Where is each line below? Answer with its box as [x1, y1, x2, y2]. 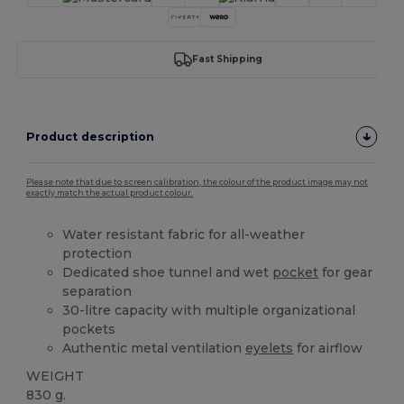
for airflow [293, 339, 363, 356]
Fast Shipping [191, 53, 262, 66]
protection [62, 244, 133, 262]
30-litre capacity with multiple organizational [62, 301, 356, 318]
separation [62, 282, 133, 299]
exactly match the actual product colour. [26, 188, 194, 197]
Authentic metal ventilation [62, 339, 246, 356]
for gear [318, 263, 373, 280]
